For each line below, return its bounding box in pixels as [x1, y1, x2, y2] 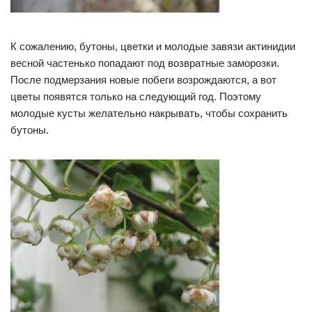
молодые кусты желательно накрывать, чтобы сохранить [10, 107, 288, 120]
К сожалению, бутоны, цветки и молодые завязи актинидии [10, 40, 295, 53]
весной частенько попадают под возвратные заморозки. [10, 57, 279, 70]
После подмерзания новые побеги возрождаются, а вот [10, 74, 276, 86]
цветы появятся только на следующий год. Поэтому [10, 91, 261, 103]
